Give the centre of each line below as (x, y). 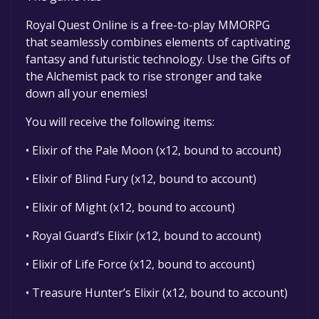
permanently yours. (89, 40)
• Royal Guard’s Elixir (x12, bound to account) (143, 236)
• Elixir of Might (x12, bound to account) (130, 208)
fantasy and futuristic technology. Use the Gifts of (158, 59)
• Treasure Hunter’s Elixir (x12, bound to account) (157, 293)
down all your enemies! (87, 94)
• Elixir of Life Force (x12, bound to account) (140, 265)
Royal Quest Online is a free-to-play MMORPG (148, 25)
